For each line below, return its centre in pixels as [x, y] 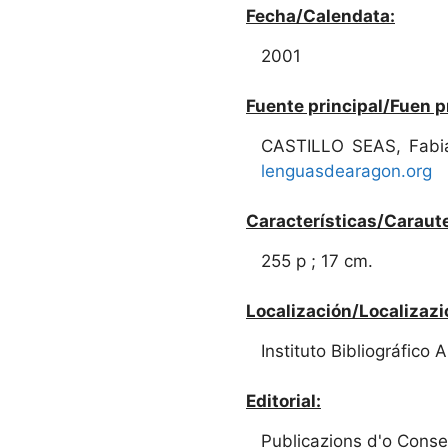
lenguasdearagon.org [346, 170]
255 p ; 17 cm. [317, 260]
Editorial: [283, 400]
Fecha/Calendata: [320, 15]
